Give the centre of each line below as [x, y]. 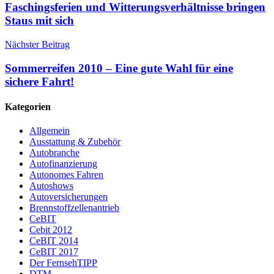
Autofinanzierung [63, 164]
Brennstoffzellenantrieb [74, 208]
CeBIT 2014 [54, 241]
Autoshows [51, 186]
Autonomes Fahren [66, 175]
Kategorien [28, 107]
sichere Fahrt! [39, 81]
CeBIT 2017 [54, 252]
